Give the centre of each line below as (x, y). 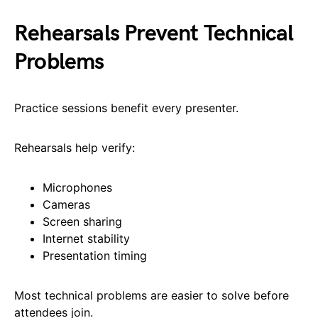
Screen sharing (82, 221)
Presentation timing (95, 255)
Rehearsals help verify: (75, 147)
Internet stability (86, 238)
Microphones (77, 187)
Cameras (66, 204)
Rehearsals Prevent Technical (154, 33)
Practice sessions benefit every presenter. (126, 108)
